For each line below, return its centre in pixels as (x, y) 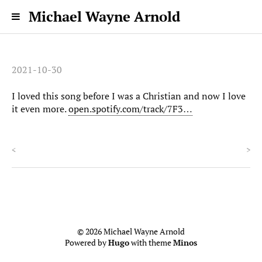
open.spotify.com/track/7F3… (130, 109)
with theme (151, 242)
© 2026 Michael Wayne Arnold (131, 231)
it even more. (40, 109)
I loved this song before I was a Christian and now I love (129, 96)
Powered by (87, 242)
